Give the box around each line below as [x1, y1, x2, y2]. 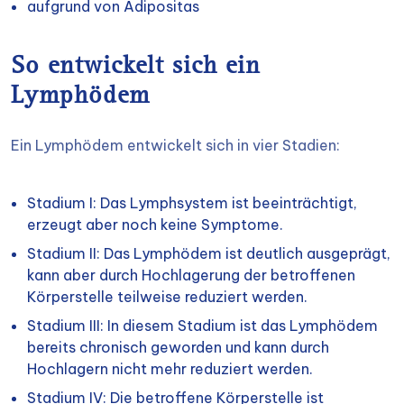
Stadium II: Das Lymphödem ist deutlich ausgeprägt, [27, 244, 390, 262]
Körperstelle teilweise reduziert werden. [27, 288, 308, 306]
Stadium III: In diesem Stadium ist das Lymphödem [27, 317, 378, 335]
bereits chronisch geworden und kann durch [27, 338, 329, 356]
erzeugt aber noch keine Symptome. [27, 216, 283, 234]
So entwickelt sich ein [11, 55, 261, 80]
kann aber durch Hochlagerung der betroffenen [27, 266, 355, 284]
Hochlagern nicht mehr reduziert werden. [27, 360, 313, 378]
